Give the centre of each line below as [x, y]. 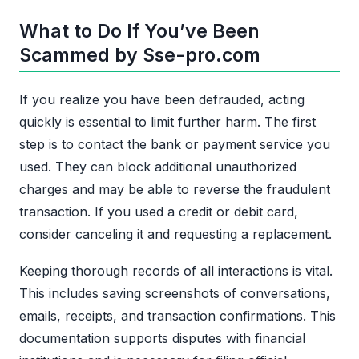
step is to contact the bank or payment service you [175, 144]
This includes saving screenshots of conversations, [175, 293]
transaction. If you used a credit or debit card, [159, 211]
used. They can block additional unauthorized [158, 166]
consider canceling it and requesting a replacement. [175, 234]
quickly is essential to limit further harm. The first [167, 121]
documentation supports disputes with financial [162, 338]
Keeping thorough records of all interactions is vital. [176, 270]
